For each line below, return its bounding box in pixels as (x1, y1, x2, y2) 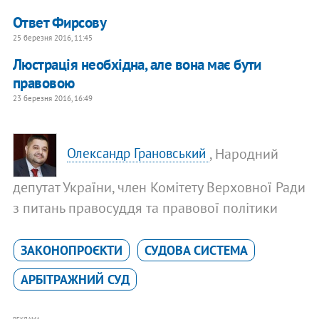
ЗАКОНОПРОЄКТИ (20, 241, 122, 258)
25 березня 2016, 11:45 (12, 32, 93, 43)
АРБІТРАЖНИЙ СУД (20, 271, 130, 288)
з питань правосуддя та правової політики (12, 198, 278, 217)
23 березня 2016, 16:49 (12, 93, 93, 103)
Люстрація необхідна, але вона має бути (12, 54, 261, 74)
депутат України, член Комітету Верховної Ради (12, 177, 305, 197)
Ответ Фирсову (12, 12, 107, 32)
